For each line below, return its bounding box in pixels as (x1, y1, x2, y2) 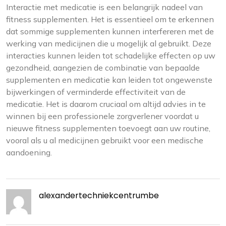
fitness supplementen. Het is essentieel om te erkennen (6, 14, 214, 24)
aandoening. (6, 147, 52, 157)
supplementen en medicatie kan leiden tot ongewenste (6, 75, 212, 85)
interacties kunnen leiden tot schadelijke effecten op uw (6, 50, 215, 61)
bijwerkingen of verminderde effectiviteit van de (6, 87, 186, 97)
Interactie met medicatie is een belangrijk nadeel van (6, 2, 203, 12)
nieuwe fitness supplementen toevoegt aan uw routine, (6, 123, 210, 133)
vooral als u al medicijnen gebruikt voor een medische (6, 135, 203, 145)
